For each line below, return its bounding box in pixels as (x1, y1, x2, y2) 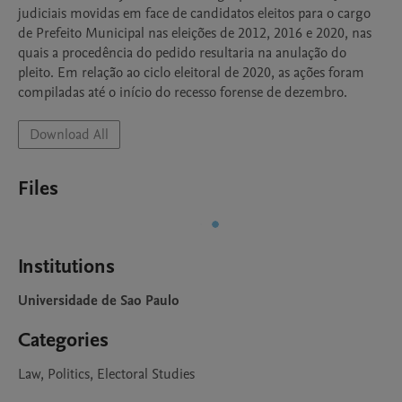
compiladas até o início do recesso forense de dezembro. (18, 83, 347, 102)
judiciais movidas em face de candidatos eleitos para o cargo (18, 4, 371, 23)
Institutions (18, 253, 115, 280)
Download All (30, 125, 109, 144)
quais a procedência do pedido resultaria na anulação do (18, 43, 346, 63)
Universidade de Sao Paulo (18, 291, 179, 310)
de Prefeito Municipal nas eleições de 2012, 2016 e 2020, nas (18, 23, 371, 43)
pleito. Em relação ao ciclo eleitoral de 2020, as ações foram (18, 63, 364, 83)
